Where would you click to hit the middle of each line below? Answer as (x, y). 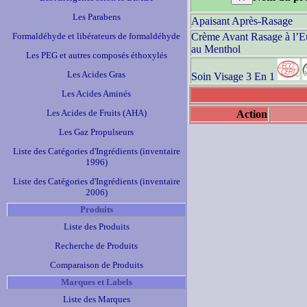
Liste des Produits (96, 226)
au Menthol (216, 49)
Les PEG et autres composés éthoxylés (96, 55)
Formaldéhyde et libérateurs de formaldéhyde (96, 36)
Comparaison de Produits (96, 265)
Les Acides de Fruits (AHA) (96, 113)
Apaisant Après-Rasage (242, 21)
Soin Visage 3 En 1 (233, 76)
